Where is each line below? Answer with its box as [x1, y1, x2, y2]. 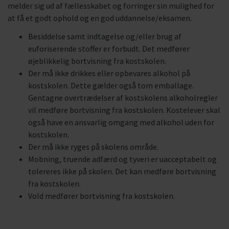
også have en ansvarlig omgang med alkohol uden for [28, 117, 214, 127]
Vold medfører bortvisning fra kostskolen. [28, 191, 175, 201]
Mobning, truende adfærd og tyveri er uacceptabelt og [28, 154, 217, 164]
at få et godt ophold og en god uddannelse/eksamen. [8, 13, 192, 23]
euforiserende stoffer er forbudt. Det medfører [28, 43, 190, 54]
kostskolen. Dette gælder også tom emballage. [28, 80, 194, 90]
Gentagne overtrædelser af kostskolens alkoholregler [28, 93, 218, 103]
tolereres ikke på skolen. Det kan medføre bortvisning [28, 166, 216, 176]
